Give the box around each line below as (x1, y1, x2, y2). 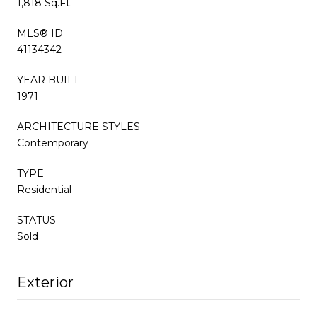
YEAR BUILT (17, 73, 79, 86)
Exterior (17, 273, 74, 291)
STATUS (17, 213, 56, 226)
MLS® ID (17, 26, 63, 40)
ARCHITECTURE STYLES (17, 120, 140, 133)
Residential (17, 183, 71, 196)
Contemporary (17, 136, 88, 149)
